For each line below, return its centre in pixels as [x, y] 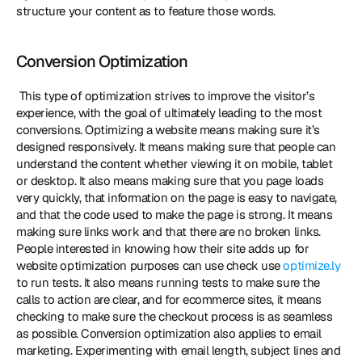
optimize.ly [312, 265]
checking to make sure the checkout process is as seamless [175, 316]
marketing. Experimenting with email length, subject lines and [179, 350]
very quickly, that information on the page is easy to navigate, [177, 198]
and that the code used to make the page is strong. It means [175, 215]
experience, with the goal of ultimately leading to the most [169, 113]
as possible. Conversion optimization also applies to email [169, 333]
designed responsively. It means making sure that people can [176, 147]
